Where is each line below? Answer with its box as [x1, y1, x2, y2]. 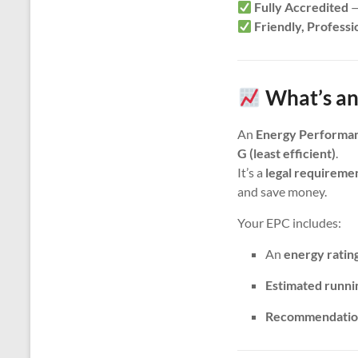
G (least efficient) [237, 145, 336, 161]
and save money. [237, 184, 327, 200]
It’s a [237, 165, 265, 181]
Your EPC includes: [237, 215, 341, 231]
